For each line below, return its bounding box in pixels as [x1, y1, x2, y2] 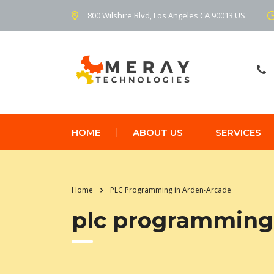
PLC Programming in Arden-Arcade [110, 184, 231, 195]
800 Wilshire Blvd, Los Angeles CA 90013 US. [87, 9, 247, 21]
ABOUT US [133, 126, 183, 138]
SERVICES [215, 126, 261, 138]
